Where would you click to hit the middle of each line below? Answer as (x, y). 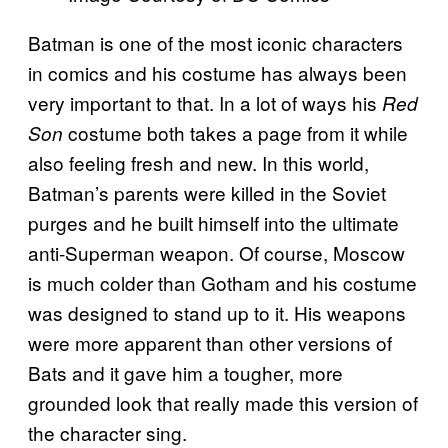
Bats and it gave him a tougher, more (185, 372)
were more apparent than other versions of (210, 342)
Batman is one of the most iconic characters (215, 42)
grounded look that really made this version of (223, 402)
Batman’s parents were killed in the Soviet (207, 192)
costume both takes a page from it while (235, 132)
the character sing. (107, 432)
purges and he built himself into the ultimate (213, 222)
